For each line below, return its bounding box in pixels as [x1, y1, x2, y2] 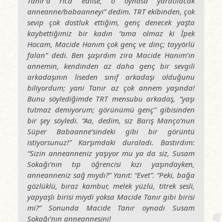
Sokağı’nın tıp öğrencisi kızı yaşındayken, [27, 159, 195, 169]
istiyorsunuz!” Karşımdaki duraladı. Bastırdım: [27, 137, 195, 147]
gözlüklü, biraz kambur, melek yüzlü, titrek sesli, [27, 181, 195, 191]
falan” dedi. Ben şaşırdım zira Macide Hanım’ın [27, 50, 195, 60]
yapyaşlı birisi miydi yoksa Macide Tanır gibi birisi [27, 192, 195, 202]
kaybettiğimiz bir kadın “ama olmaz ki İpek [27, 28, 195, 38]
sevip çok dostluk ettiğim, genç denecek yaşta [27, 17, 195, 27]
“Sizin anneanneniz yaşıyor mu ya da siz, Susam [27, 148, 195, 158]
